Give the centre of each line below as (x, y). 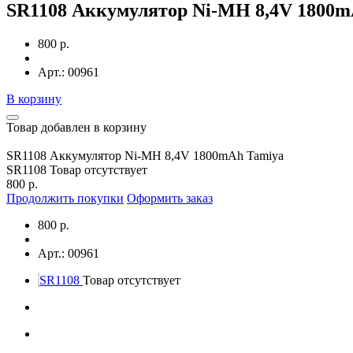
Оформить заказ (170, 198)
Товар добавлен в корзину (76, 127)
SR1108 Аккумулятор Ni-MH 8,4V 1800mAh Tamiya (145, 155)
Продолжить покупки (65, 198)
